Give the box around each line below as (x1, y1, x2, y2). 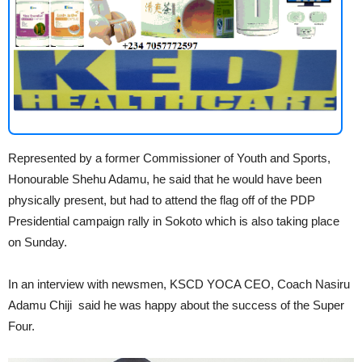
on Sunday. (8, 234, 67, 249)
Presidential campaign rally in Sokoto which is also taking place (8, 213, 339, 228)
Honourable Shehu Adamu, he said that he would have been (8, 171, 322, 186)
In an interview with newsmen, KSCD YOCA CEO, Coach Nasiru (8, 276, 350, 291)
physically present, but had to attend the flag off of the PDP (8, 192, 315, 207)
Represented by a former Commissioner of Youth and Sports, (8, 150, 330, 165)
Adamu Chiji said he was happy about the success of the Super (8, 297, 344, 312)
